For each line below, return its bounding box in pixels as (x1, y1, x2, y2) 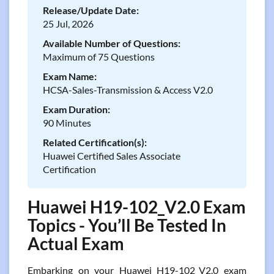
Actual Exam (28, 233, 124, 254)
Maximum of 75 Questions (43, 51, 155, 62)
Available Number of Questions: (43, 37, 180, 49)
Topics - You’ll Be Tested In (28, 215, 226, 235)
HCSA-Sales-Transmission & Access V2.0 (43, 84, 213, 95)
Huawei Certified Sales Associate (43, 150, 180, 161)
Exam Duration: (43, 103, 110, 115)
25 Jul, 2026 (43, 18, 94, 29)
